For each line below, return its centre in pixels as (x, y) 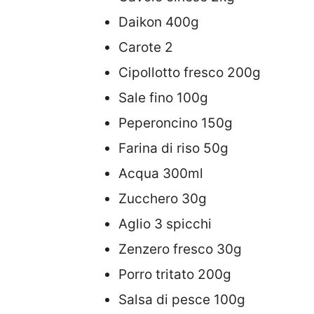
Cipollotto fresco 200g (190, 73)
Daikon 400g (159, 22)
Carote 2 (146, 48)
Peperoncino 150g (176, 123)
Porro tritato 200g (175, 275)
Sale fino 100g (163, 98)
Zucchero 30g (163, 199)
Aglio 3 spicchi (165, 224)
